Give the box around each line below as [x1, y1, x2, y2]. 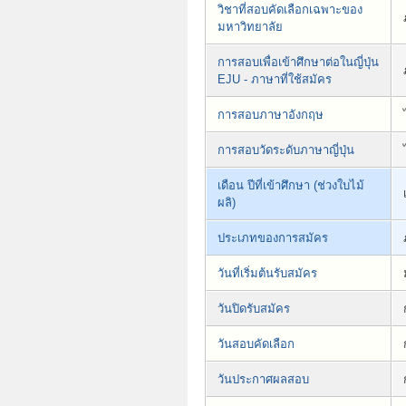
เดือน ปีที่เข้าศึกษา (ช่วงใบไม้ [217, 179, 364, 193]
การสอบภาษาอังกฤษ [217, 108, 324, 122]
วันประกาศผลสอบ [217, 372, 309, 387]
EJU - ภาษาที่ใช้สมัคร [217, 72, 332, 87]
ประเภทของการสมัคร [217, 231, 328, 246]
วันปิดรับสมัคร [217, 302, 290, 316]
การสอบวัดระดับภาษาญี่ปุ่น [217, 143, 354, 158]
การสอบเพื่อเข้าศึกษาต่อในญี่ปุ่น [217, 55, 379, 70]
